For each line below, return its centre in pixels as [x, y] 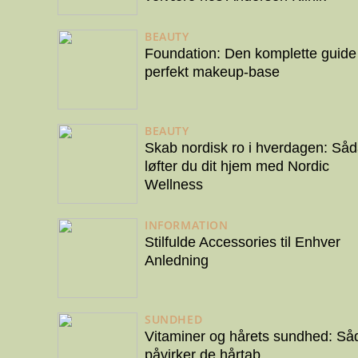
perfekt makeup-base [212, 72]
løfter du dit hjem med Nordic [237, 167]
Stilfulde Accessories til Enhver [243, 243]
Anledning [177, 261]
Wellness [174, 185]
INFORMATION [187, 225]
